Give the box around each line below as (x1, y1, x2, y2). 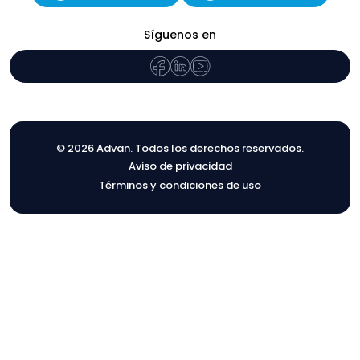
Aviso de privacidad (128, 157, 232, 174)
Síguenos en (144, 26, 216, 43)
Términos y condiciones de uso (99, 177, 261, 193)
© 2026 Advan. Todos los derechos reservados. (56, 140, 304, 156)
